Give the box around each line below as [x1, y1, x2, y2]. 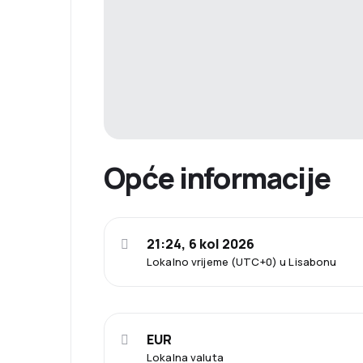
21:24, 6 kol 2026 [147, 234, 255, 253]
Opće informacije [104, 157, 331, 198]
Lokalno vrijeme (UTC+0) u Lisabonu [147, 254, 337, 269]
